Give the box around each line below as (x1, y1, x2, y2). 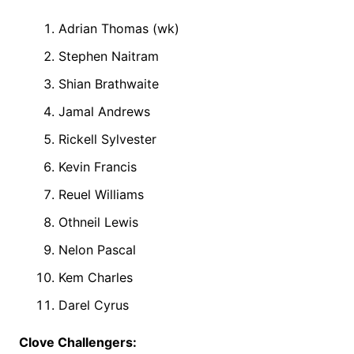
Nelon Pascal (58, 242, 136, 258)
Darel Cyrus (58, 297, 129, 314)
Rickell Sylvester (58, 131, 156, 148)
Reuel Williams (58, 186, 144, 203)
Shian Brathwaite (58, 76, 159, 92)
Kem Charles (58, 269, 133, 286)
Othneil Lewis (58, 214, 138, 231)
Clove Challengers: (18, 334, 137, 351)
